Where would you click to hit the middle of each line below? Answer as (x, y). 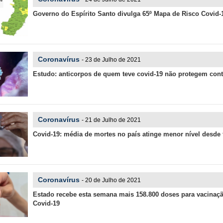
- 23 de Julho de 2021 (111, 60)
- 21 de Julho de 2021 (111, 120)
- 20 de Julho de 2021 (111, 180)
